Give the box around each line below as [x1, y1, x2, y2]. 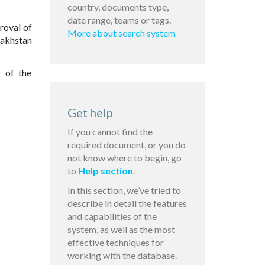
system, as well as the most [67, 224, 175, 235]
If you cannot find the [67, 126, 153, 138]
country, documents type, [67, 1, 169, 13]
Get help [67, 105, 113, 120]
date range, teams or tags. [67, 14, 171, 26]
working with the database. [67, 250, 177, 261]
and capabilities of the [67, 211, 157, 222]
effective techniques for [67, 237, 164, 248]
